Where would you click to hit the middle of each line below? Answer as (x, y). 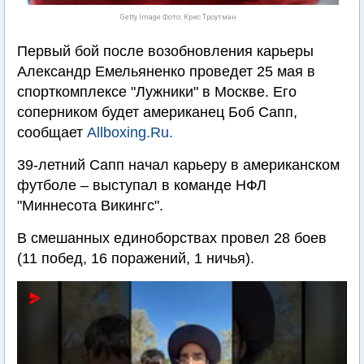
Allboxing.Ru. (130, 132)
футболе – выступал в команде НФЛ (142, 185)
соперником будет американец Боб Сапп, (157, 112)
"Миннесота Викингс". (90, 206)
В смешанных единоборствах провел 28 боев (172, 238)
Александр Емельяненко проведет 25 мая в (166, 71)
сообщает (52, 132)
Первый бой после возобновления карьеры (165, 51)
